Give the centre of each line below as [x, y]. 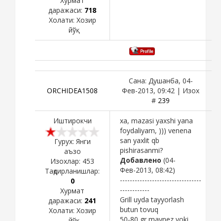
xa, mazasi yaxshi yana [156, 120]
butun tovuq [139, 209]
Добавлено [141, 160]
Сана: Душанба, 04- [161, 80]
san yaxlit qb [140, 140]
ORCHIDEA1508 [72, 90]
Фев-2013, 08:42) [147, 170]
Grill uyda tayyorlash [152, 199]
